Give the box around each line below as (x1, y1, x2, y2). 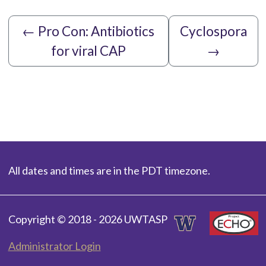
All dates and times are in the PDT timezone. (8, 163, 210, 177)
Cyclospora (179, 23, 247, 39)
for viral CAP (50, 42, 126, 59)
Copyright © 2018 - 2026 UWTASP (8, 212, 167, 226)
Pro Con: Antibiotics (38, 23, 154, 39)
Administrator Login (8, 239, 101, 252)
